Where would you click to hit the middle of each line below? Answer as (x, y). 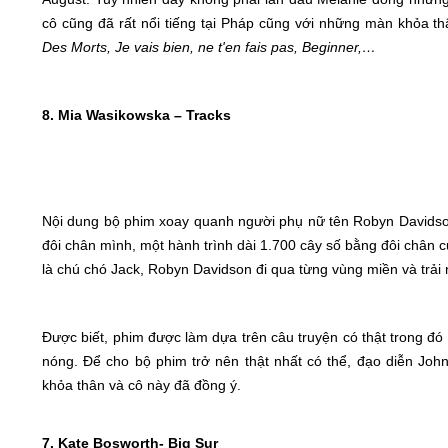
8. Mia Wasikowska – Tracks (136, 115)
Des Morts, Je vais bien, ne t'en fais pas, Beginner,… (209, 47)
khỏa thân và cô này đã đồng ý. (141, 385)
